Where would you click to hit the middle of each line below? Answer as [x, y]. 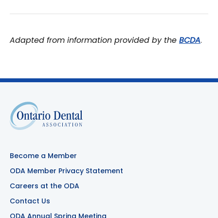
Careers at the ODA [45, 186]
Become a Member [43, 156]
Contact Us [30, 201]
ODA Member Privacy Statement [66, 171]
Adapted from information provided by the [94, 40]
